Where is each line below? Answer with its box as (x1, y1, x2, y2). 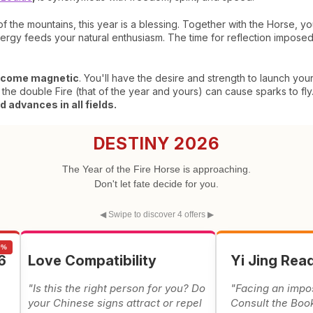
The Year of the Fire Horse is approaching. (62, 163, 251, 175)
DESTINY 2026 (94, 133, 219, 154)
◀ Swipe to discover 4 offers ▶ (99, 210, 214, 219)
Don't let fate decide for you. (94, 178, 219, 189)
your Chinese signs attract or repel (28, 296, 202, 310)
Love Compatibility (28, 252, 156, 269)
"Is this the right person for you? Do (28, 282, 205, 295)
